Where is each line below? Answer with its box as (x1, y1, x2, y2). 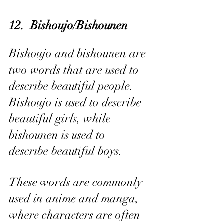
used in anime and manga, (9, 191, 142, 206)
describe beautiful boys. (9, 144, 122, 158)
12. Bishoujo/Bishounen (9, 18, 128, 33)
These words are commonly (9, 175, 145, 189)
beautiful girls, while (9, 111, 113, 126)
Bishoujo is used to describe (9, 95, 144, 110)
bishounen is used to (9, 127, 108, 142)
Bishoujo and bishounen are (9, 46, 148, 61)
